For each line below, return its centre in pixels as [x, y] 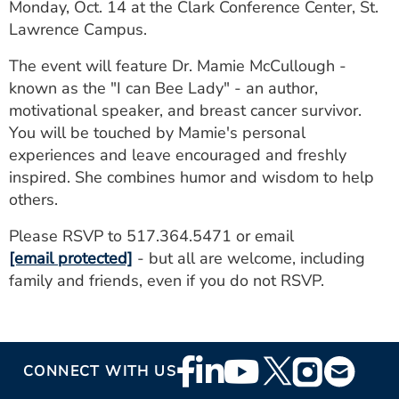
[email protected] [71, 258]
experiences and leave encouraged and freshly [178, 155]
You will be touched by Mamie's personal [157, 133]
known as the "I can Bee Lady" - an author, [163, 88]
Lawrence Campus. [78, 29]
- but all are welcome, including [249, 258]
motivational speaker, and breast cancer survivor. [185, 110]
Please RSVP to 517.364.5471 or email [151, 236]
